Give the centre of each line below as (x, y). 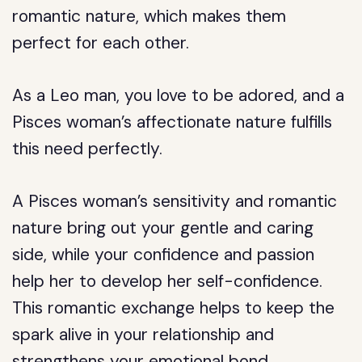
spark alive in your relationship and (143, 335)
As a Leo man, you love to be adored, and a (179, 95)
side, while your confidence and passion (164, 255)
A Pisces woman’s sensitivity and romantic (175, 201)
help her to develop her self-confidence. (168, 281)
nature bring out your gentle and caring (163, 228)
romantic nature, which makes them (149, 16)
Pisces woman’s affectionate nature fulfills (173, 122)
